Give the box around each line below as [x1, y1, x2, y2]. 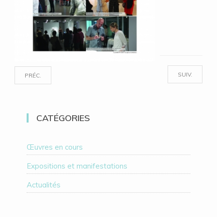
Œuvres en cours [27, 142, 83, 152]
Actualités [27, 180, 61, 189]
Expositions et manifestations [27, 161, 127, 170]
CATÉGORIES [36, 112, 90, 124]
